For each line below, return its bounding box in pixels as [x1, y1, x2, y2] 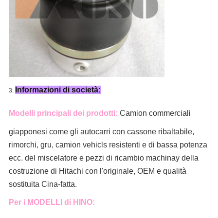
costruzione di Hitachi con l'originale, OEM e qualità [8, 167, 186, 176]
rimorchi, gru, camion [8, 141, 81, 149]
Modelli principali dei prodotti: [8, 109, 118, 118]
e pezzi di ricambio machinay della [77, 154, 199, 163]
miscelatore [37, 154, 77, 163]
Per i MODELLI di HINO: [8, 198, 95, 207]
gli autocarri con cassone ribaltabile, [70, 127, 194, 136]
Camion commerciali [119, 109, 191, 118]
